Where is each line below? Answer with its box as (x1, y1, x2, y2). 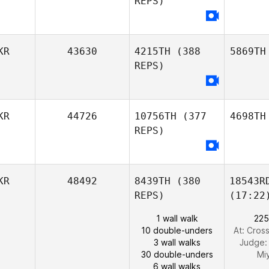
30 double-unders (141, 249, 213, 259)
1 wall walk (156, 213, 198, 223)
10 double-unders (141, 225, 213, 235)
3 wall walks (153, 237, 201, 247)
